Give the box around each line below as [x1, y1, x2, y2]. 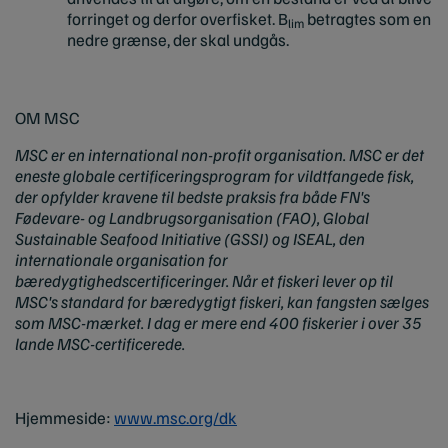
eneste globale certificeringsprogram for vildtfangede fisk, [15, 164, 414, 186]
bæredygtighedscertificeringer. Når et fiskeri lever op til [15, 269, 393, 291]
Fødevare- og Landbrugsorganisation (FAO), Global [15, 206, 369, 228]
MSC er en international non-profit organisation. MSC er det [15, 143, 424, 165]
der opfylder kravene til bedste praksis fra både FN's [15, 185, 370, 207]
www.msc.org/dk [114, 406, 237, 428]
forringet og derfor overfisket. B [67, 7, 288, 29]
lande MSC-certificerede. [15, 332, 188, 354]
